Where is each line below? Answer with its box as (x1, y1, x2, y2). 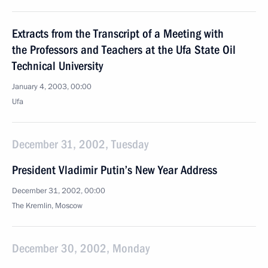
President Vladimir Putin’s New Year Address (12, 163, 217, 177)
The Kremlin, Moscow (12, 200, 83, 211)
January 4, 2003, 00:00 (12, 81, 92, 92)
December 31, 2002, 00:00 (12, 185, 105, 196)
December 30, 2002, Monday (12, 241, 150, 255)
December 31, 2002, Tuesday (12, 137, 148, 151)
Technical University (12, 59, 103, 73)
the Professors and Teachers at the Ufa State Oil (12, 42, 236, 57)
